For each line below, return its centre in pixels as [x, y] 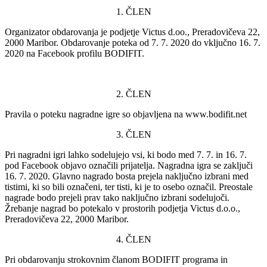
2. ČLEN [133, 94]
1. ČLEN [133, 11]
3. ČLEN [133, 134]
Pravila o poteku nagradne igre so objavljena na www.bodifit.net [127, 114]
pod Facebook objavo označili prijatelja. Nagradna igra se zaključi [129, 165]
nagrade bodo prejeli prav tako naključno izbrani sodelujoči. [117, 197]
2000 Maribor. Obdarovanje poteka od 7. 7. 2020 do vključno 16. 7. [133, 42]
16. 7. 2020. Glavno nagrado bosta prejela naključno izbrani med [127, 176]
